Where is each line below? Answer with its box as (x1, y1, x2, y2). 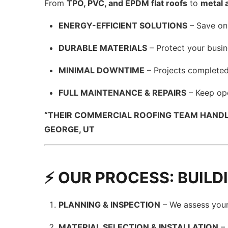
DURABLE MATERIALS (59, 43, 148, 53)
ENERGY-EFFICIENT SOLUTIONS (59, 20, 188, 31)
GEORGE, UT (44, 124, 95, 134)
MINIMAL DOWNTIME (59, 65, 145, 75)
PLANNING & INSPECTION (59, 199, 161, 210)
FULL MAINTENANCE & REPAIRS (59, 88, 187, 98)
